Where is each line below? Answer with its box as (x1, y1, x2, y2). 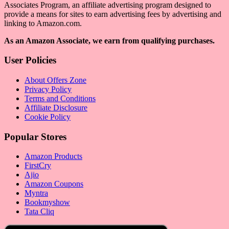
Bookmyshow (25, 198, 70, 207)
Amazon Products (25, 152, 82, 161)
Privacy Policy (25, 85, 72, 94)
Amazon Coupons (25, 179, 83, 189)
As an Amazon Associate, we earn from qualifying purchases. (4, 36, 215, 45)
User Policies (4, 55, 56, 66)
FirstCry (25, 161, 51, 170)
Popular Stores (4, 131, 66, 142)
